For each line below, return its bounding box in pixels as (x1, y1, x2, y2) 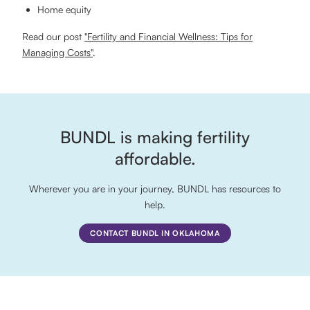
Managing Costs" (22, 46, 93, 58)
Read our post (22, 30, 84, 42)
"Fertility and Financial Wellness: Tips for (84, 30, 253, 42)
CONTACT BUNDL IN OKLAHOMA (90, 228, 220, 238)
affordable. (114, 148, 196, 169)
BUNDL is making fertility (60, 127, 250, 147)
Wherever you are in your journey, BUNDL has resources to (29, 183, 281, 194)
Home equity (37, 3, 91, 15)
